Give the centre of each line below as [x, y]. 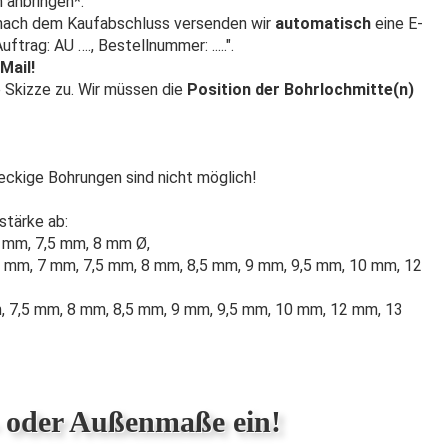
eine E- [397, 23]
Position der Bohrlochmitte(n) [300, 89]
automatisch [323, 23]
